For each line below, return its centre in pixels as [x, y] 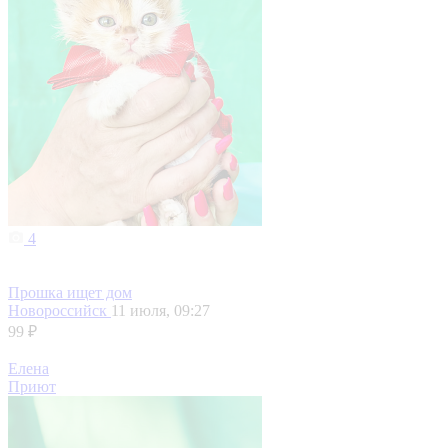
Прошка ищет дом [70, 293]
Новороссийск [59, 311]
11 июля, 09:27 [160, 311]
